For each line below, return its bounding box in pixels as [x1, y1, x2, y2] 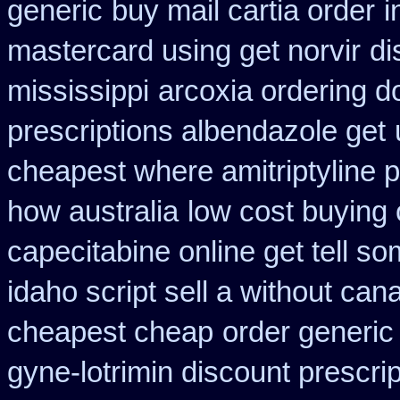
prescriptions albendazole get [7, 115, 386, 147]
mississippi [7, 75, 149, 107]
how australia [7, 196, 179, 228]
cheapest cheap [7, 316, 213, 348]
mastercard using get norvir [7, 35, 361, 67]
